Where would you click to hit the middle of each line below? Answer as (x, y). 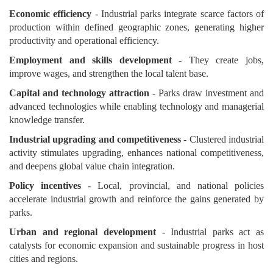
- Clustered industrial (222, 139)
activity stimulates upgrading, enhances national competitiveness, (136, 153)
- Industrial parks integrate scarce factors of (178, 14)
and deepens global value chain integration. (92, 166)
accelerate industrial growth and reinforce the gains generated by (136, 199)
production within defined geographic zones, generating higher (136, 27)
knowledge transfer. (47, 120)
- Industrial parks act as (210, 232)
